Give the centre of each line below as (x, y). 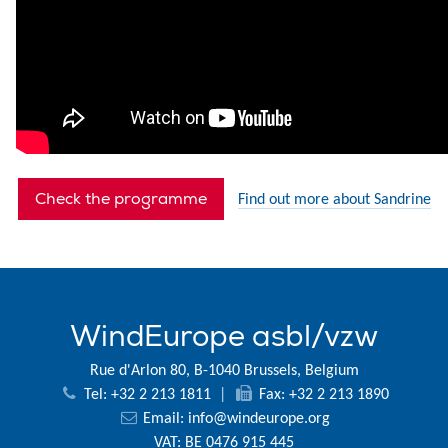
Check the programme (120, 199)
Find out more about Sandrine (334, 200)
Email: (163, 419)
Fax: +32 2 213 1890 (321, 395)
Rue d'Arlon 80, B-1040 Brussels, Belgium (224, 371)
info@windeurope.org (258, 419)
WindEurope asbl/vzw (224, 337)
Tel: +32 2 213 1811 (147, 395)
